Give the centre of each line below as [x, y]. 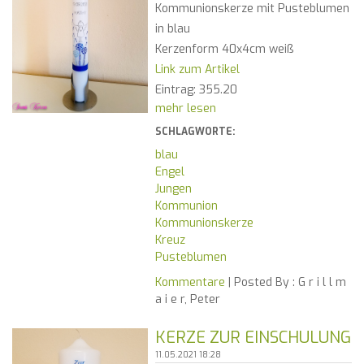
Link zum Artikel [197, 70]
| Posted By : [260, 283]
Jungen [173, 189]
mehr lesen [185, 109]
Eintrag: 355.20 [196, 90]
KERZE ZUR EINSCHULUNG [253, 338]
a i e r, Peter [187, 300]
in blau [174, 29]
